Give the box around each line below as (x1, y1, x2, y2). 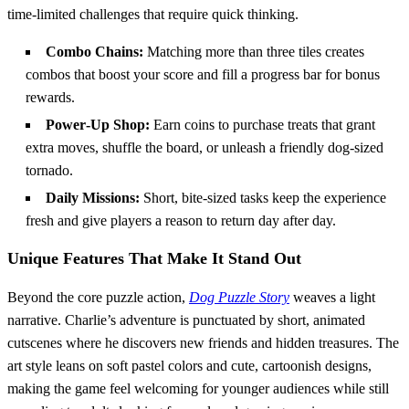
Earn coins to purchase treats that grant (150, 116, 375, 132)
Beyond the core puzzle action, (7, 288, 189, 305)
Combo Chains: (46, 43, 143, 59)
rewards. (26, 89, 75, 105)
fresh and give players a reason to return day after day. (26, 212, 336, 228)
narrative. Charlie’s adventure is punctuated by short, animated (7, 311, 365, 328)
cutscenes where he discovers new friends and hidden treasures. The (7, 334, 399, 351)
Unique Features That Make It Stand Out (7, 248, 301, 267)
